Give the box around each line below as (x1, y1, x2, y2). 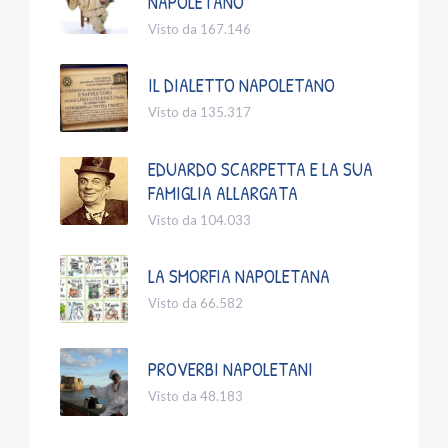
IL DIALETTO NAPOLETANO (148, 71, 335, 98)
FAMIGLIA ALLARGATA (148, 179, 298, 206)
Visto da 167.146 (148, 20, 251, 37)
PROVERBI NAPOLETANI (148, 355, 313, 382)
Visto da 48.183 (148, 387, 243, 404)
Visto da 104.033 (148, 211, 251, 228)
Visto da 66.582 (148, 294, 243, 311)
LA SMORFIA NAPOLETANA (148, 262, 330, 289)
